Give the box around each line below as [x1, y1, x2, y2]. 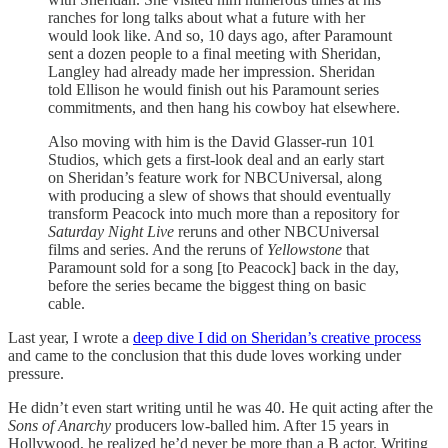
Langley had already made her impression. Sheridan [48, 62, 375, 80]
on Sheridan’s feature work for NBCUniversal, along [48, 168, 382, 186]
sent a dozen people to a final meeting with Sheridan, [48, 44, 381, 62]
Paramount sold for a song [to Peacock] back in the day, [48, 258, 399, 276]
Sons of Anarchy [8, 416, 111, 434]
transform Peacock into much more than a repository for [48, 204, 399, 222]
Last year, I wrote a [8, 328, 133, 346]
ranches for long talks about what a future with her [48, 8, 365, 26]
